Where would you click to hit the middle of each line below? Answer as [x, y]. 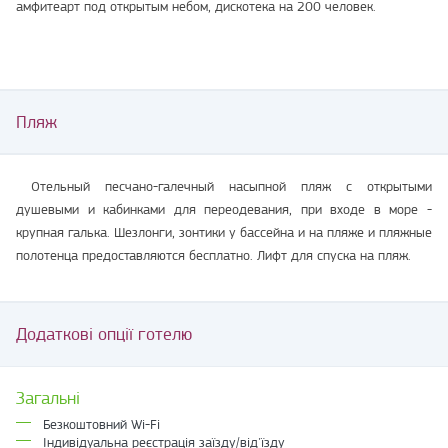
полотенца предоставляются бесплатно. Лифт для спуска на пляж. [213, 255]
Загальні [48, 398]
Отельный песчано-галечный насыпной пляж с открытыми [224, 186]
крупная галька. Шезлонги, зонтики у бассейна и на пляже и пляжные [224, 232]
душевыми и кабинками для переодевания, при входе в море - [224, 209]
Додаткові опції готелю [104, 334]
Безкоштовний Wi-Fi [101, 424]
